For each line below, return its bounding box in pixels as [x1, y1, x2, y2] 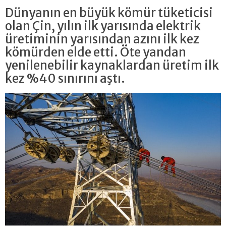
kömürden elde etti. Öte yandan [5, 44, 186, 61]
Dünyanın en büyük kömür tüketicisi [5, 5, 213, 21]
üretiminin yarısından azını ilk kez [5, 31, 199, 47]
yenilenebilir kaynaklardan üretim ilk [5, 58, 219, 74]
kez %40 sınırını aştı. [5, 71, 125, 87]
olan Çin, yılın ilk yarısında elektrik [5, 18, 201, 34]
